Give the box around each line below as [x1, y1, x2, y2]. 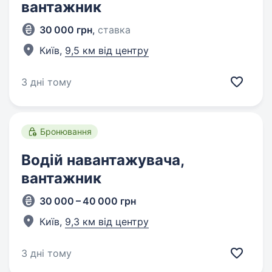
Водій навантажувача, [21, 151, 184, 169]
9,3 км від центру [65, 216, 149, 228]
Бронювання [40, 126, 92, 137]
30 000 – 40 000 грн [39, 195, 136, 207]
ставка [98, 24, 131, 36]
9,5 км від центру [65, 44, 149, 56]
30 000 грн [39, 24, 92, 36]
